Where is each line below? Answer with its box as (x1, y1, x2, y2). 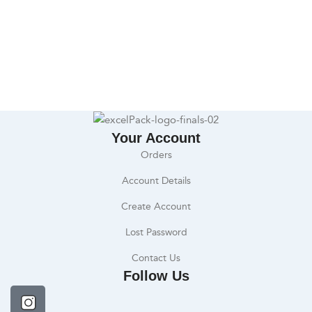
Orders (140, 148, 172, 161)
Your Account (111, 130, 201, 146)
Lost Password (125, 226, 187, 238)
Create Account (121, 200, 191, 212)
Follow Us (123, 267, 189, 283)
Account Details (121, 174, 191, 187)
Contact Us (132, 251, 180, 264)
